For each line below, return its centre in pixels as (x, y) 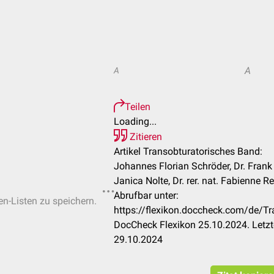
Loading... (135, 121)
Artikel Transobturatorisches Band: (188, 151)
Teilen (138, 107)
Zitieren (145, 137)
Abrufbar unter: (146, 195)
